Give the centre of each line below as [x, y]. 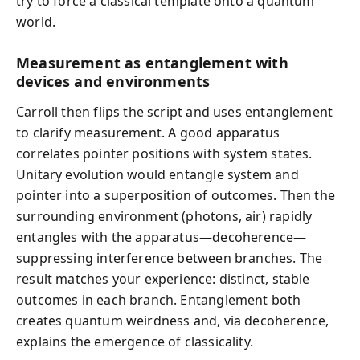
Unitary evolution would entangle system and [157, 174]
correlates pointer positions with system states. [164, 153]
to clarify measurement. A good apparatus [148, 133]
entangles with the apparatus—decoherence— [162, 237]
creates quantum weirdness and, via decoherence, [173, 321]
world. [36, 21]
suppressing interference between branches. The [170, 258]
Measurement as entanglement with [152, 62]
